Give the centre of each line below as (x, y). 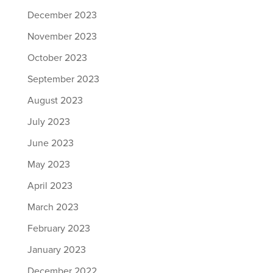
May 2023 (48, 165)
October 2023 (57, 58)
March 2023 (53, 207)
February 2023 (58, 229)
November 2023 (62, 37)
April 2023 (50, 186)
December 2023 (62, 15)
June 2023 (50, 143)
